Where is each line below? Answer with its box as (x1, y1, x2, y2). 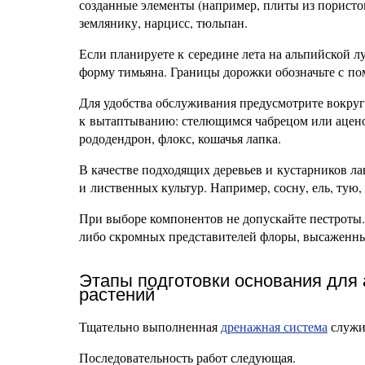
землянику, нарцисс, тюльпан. (79, 14, 248, 31)
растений (79, 284, 155, 305)
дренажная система (221, 318, 328, 335)
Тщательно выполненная (79, 318, 221, 335)
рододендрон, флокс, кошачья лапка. (79, 130, 281, 147)
